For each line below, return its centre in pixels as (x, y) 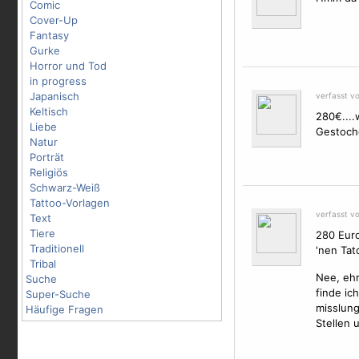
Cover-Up (54, 20)
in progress (58, 81)
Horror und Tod (68, 66)
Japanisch (54, 96)
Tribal (43, 264)
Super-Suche (58, 294)
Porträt (47, 157)
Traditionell (57, 248)
